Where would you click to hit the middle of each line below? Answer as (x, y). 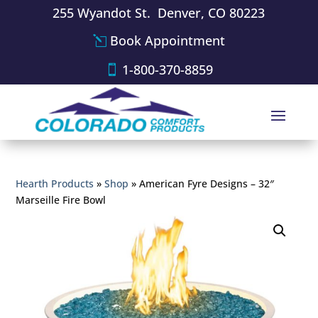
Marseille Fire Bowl (61, 199)
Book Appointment (167, 41)
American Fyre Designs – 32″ (207, 183)
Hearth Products (55, 183)
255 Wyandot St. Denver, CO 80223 (159, 13)
